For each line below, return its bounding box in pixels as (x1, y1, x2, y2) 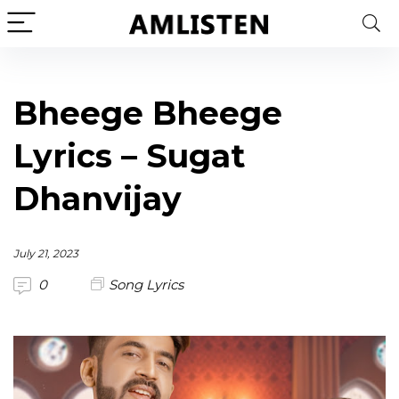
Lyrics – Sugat (13, 136, 245, 175)
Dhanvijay (13, 179, 182, 218)
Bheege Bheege (13, 94, 282, 133)
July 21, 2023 (13, 247, 78, 260)
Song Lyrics (109, 276, 183, 293)
